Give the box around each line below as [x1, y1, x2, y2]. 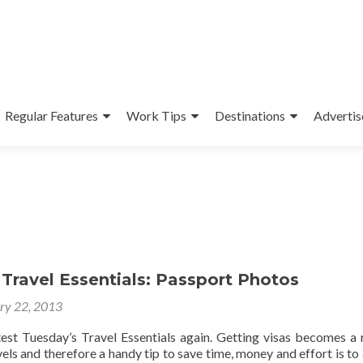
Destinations [214, 108, 285, 123]
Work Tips [126, 108, 186, 123]
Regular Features [4, 108, 98, 123]
